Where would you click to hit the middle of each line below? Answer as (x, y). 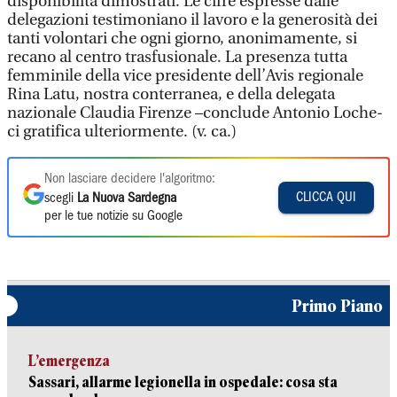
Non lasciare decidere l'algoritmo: (130, 179)
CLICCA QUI (326, 197)
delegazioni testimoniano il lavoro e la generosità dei (192, 20)
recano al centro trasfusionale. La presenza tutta (177, 57)
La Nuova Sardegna (127, 198)
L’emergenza (69, 361)
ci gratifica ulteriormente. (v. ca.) (122, 132)
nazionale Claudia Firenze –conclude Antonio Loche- (195, 113)
